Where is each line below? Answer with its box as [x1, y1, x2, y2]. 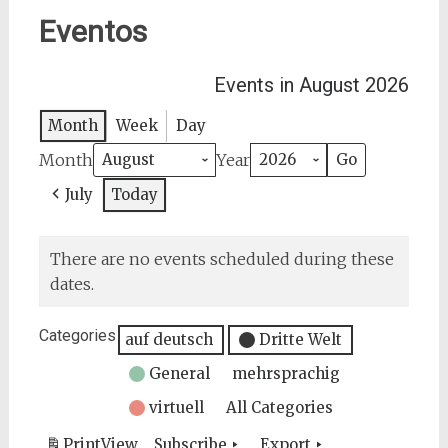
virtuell [148, 398, 204, 417]
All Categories [225, 398, 333, 417]
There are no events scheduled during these [49, 249, 394, 269]
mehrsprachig [231, 364, 340, 383]
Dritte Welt [258, 330, 342, 349]
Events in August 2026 [214, 73, 410, 97]
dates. [49, 274, 94, 294]
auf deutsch [124, 330, 213, 349]
